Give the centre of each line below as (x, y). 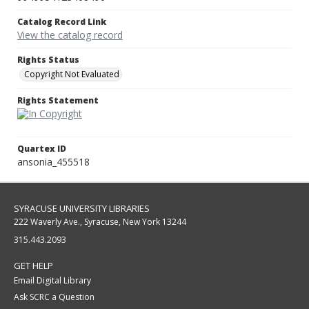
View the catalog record (70, 35)
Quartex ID (42, 149)
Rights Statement (58, 101)
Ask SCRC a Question (54, 297)
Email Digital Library (52, 281)
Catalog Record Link (62, 22)
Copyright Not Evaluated (72, 74)
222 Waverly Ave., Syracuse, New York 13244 (100, 222)
